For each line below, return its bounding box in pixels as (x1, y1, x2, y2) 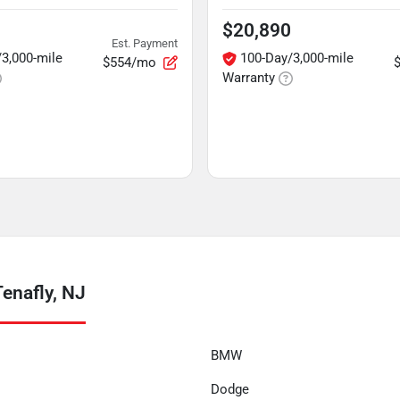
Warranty (222, 70, 275, 86)
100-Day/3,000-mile (240, 50, 354, 66)
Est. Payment (112, 36, 178, 50)
